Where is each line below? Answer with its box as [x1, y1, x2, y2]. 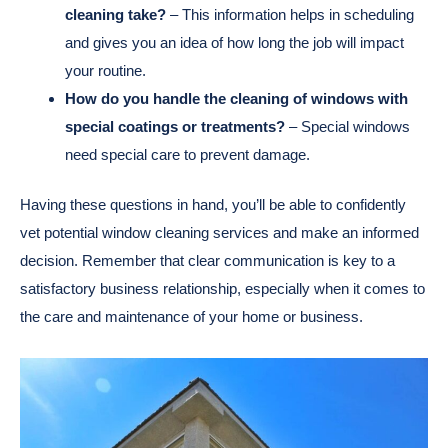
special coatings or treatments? [65, 117, 285, 135]
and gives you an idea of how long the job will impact [65, 33, 404, 51]
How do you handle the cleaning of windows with [65, 89, 408, 107]
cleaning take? [65, 5, 166, 23]
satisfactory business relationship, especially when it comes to [20, 280, 425, 298]
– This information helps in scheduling [166, 5, 414, 23]
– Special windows [285, 117, 410, 135]
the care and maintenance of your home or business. [20, 308, 363, 326]
